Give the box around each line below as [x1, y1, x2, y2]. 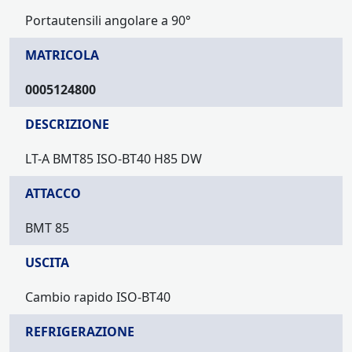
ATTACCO [25, 185, 81, 203]
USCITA [25, 254, 69, 272]
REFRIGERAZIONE [25, 323, 134, 341]
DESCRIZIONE [25, 115, 109, 134]
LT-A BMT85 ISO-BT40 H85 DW [25, 150, 202, 168]
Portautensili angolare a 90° [25, 12, 191, 30]
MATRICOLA [25, 46, 99, 64]
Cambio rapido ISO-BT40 [25, 288, 170, 306]
